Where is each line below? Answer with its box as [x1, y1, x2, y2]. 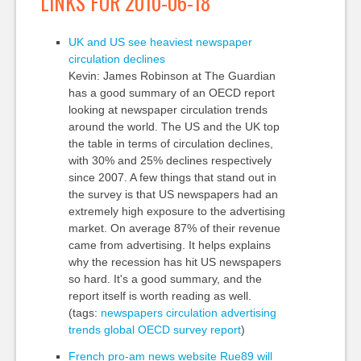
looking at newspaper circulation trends [68, 103, 268, 116]
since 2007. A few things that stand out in [68, 171, 276, 184]
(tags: [68, 306, 101, 319]
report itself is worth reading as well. [68, 289, 251, 302]
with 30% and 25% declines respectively [68, 154, 272, 167]
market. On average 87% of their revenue [68, 222, 280, 234]
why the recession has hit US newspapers [68, 255, 281, 268]
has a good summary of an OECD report [68, 86, 275, 99]
